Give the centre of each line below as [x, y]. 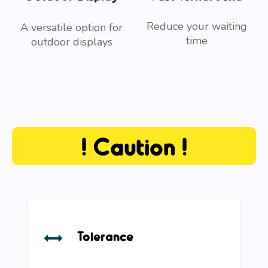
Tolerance [105, 235]
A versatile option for [71, 27]
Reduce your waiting [197, 26]
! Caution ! [134, 146]
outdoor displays [71, 42]
